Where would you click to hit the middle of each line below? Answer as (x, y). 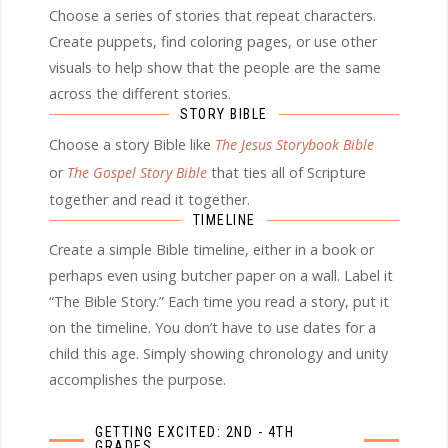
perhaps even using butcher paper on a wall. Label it (221, 275)
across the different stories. (140, 93)
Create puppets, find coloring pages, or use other (213, 41)
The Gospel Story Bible (137, 172)
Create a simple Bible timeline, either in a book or (211, 249)
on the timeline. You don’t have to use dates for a (212, 327)
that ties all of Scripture (286, 172)
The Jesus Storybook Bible (294, 144)
